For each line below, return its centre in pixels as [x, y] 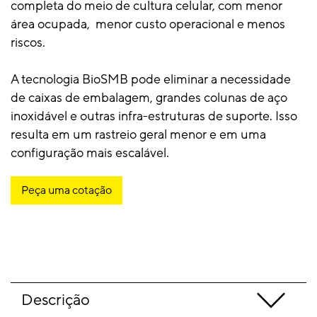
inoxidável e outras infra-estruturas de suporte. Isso [154, 116]
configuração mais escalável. [90, 153]
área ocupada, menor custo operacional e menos [148, 24]
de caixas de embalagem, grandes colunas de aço [149, 98]
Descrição [56, 300]
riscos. [28, 42]
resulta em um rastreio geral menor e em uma [138, 134]
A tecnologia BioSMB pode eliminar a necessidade [151, 79]
